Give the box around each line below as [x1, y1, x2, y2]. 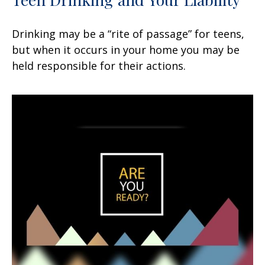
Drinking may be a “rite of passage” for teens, [12, 26, 244, 41]
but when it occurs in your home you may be [12, 42, 240, 57]
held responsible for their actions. [12, 58, 186, 73]
